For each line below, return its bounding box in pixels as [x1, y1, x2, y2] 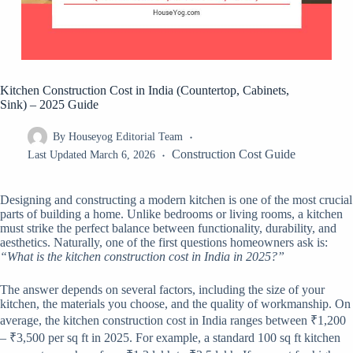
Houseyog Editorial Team [68, 130, 183, 143]
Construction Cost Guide [171, 147, 295, 162]
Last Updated [28, 149, 87, 162]
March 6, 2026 [89, 149, 155, 162]
